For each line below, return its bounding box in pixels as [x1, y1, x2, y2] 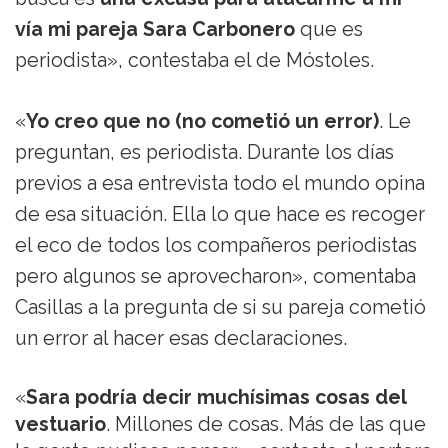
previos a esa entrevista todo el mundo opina [15, 172, 425, 196]
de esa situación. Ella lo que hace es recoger [15, 203, 425, 227]
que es [295, 18, 363, 42]
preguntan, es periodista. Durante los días [15, 141, 394, 165]
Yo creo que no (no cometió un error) [26, 110, 379, 134]
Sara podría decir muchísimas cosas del [26, 386, 406, 410]
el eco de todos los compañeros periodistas [15, 234, 417, 258]
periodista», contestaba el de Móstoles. [15, 49, 374, 73]
